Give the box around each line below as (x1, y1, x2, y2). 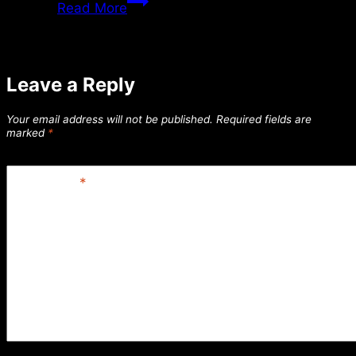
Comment (13, 175, 79, 192)
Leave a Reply (6, 72, 135, 96)
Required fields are (216, 112, 311, 126)
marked (6, 126, 48, 139)
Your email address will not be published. (6, 112, 213, 126)
